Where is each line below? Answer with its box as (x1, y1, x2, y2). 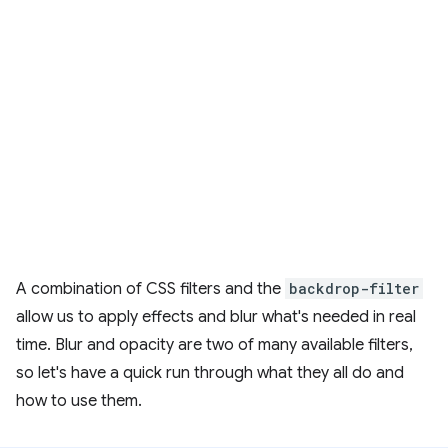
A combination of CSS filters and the (16, 279, 285, 299)
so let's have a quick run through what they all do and (16, 363, 404, 383)
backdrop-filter (289, 279, 419, 298)
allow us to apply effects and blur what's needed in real (16, 307, 416, 327)
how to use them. (16, 391, 142, 411)
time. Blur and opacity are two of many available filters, (16, 335, 413, 355)
